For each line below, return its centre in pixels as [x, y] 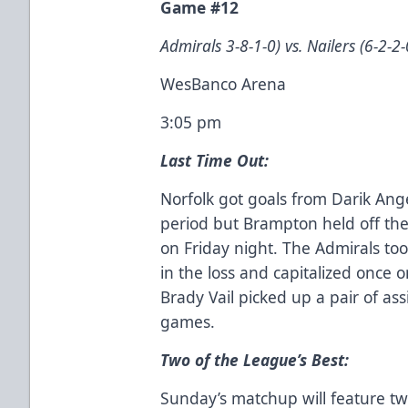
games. [188, 321]
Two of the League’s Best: [255, 359]
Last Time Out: [215, 160]
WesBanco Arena [224, 83]
